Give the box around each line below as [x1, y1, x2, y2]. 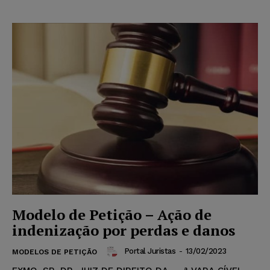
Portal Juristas [124, 246, 175, 256]
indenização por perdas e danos [12, 221, 235, 240]
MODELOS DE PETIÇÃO [12, 248, 97, 257]
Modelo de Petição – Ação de [12, 205, 212, 225]
